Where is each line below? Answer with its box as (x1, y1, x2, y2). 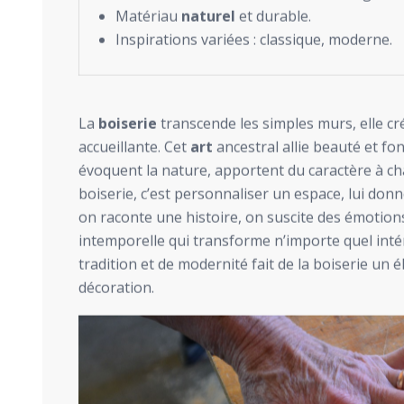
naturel (181, 6, 235, 27)
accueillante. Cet (78, 137, 190, 158)
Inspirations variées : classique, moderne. (115, 30, 392, 50)
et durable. (235, 6, 311, 27)
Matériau (115, 6, 181, 27)
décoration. (78, 278, 154, 298)
